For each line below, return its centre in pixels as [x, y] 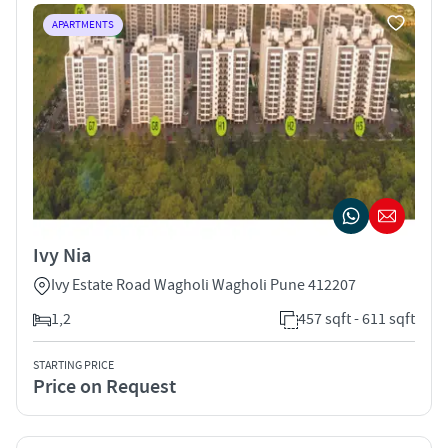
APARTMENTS [83, 24]
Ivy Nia [62, 255]
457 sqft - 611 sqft [356, 318]
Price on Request [104, 386]
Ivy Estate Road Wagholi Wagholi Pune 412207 [203, 284]
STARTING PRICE [73, 365]
